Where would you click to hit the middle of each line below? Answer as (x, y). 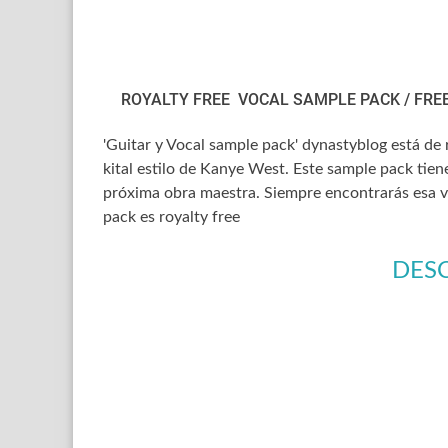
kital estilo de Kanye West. (198, 169)
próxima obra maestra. (183, 193)
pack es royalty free (171, 217)
